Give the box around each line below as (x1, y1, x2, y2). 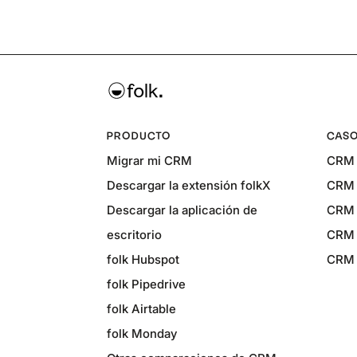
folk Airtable (107, 301, 177, 317)
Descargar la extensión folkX (107, 178, 271, 194)
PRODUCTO (107, 131, 172, 141)
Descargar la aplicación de (107, 202, 258, 218)
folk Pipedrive (107, 277, 186, 292)
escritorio (107, 227, 163, 243)
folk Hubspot (107, 252, 180, 268)
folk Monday (107, 326, 178, 342)
